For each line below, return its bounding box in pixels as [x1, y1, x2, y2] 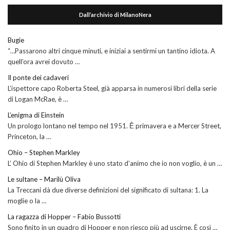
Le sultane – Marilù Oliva [8, 175, 81, 183]
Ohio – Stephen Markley [8, 148, 80, 157]
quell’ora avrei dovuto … [8, 57, 80, 66]
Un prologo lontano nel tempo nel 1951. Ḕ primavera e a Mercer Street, [8, 121, 221, 130]
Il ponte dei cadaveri [8, 73, 69, 82]
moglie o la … [8, 196, 46, 205]
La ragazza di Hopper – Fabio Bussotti [8, 212, 121, 221]
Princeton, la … [8, 132, 51, 141]
